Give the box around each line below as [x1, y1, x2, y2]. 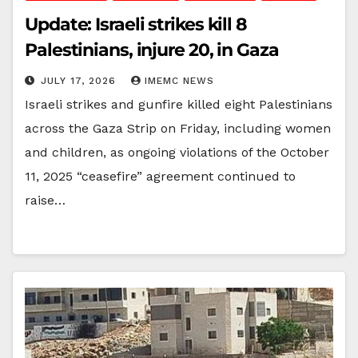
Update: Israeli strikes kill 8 [25, 13, 247, 35]
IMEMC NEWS [145, 74, 214, 86]
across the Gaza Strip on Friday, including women [25, 120, 331, 136]
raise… [25, 192, 66, 208]
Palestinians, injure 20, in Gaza [25, 38, 279, 61]
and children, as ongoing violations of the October [25, 144, 329, 160]
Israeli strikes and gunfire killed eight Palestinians [25, 96, 332, 112]
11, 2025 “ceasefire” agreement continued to [25, 168, 296, 184]
